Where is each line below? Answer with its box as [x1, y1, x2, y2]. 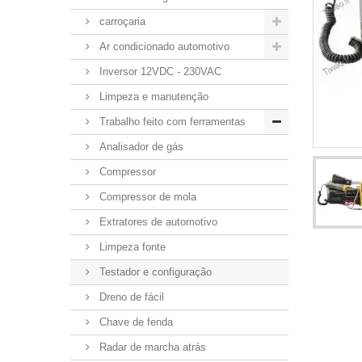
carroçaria [96, 15, 145, 27]
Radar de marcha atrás [96, 341, 206, 353]
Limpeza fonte [96, 241, 166, 253]
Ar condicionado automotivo [96, 40, 229, 53]
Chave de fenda [96, 316, 173, 328]
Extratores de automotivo [96, 216, 217, 228]
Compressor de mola [96, 191, 196, 203]
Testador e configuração [96, 266, 212, 278]
